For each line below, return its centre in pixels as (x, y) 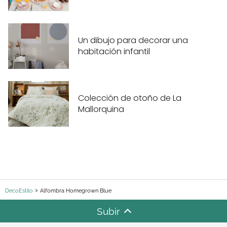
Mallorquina (101, 109)
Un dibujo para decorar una (133, 40)
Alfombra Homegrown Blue (76, 191)
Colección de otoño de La (130, 98)
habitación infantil (114, 51)
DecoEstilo (19, 191)
